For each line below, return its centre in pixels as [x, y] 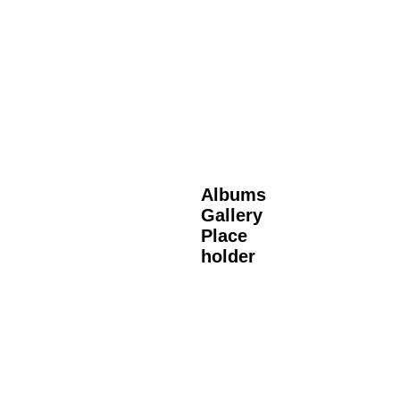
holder [228, 257]
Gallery [231, 216]
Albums [233, 195]
